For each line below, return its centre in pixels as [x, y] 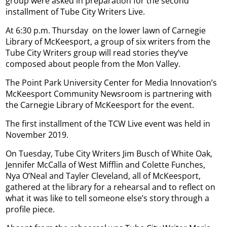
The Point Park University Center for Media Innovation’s [111, 82]
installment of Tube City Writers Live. [75, 11]
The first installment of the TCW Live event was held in [108, 123]
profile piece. [30, 209]
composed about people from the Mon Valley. [93, 64]
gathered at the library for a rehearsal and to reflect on [111, 187]
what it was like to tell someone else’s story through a [108, 198]
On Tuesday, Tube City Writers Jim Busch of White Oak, [109, 153]
